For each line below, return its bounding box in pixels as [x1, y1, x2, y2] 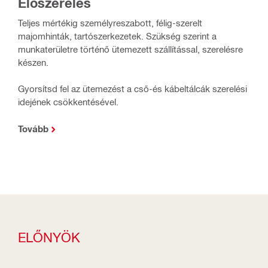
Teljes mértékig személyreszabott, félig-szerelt [18, 17, 202, 28]
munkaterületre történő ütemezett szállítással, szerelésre [18, 43, 243, 54]
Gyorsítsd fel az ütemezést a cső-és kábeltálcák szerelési [18, 83, 247, 94]
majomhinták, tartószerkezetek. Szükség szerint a [18, 30, 217, 41]
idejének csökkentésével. [18, 96, 118, 107]
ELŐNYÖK [18, 229, 80, 245]
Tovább [18, 123, 48, 134]
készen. [18, 56, 48, 68]
